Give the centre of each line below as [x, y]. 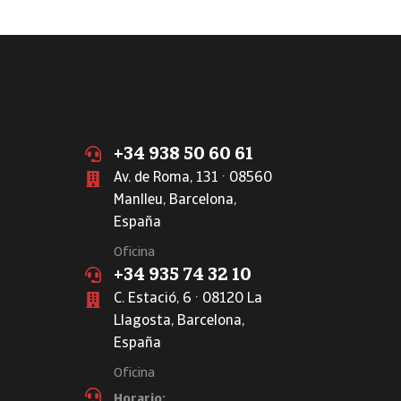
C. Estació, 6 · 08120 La [188, 299]
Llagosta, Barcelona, [179, 321]
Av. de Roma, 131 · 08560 [193, 178]
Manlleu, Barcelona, [175, 200]
